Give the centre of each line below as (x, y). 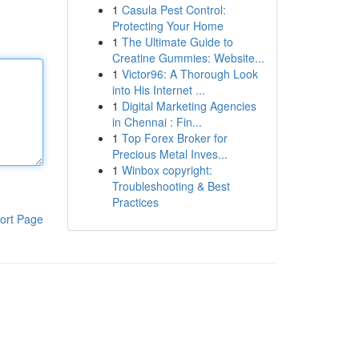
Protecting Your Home (167, 26)
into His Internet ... (158, 90)
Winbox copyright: (167, 170)
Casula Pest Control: (173, 10)
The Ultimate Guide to (177, 42)
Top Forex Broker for (174, 138)
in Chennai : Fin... (157, 122)
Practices (135, 202)
